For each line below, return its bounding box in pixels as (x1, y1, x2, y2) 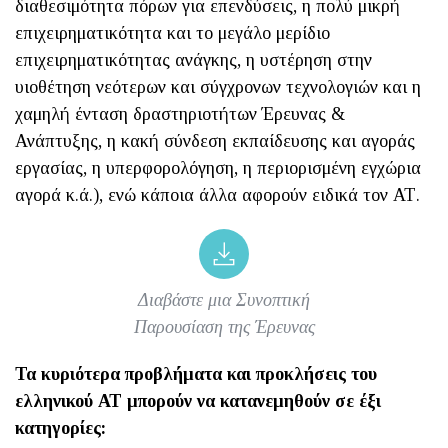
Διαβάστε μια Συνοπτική (138, 289, 310, 310)
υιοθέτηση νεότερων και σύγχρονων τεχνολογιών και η (15, 76, 421, 97)
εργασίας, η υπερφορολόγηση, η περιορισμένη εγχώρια (15, 157, 421, 178)
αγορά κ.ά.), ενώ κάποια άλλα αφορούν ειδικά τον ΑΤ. (15, 184, 420, 205)
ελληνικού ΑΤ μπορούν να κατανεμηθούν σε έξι (15, 390, 381, 411)
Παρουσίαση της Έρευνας (133, 316, 315, 337)
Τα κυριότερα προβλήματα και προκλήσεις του (15, 363, 377, 384)
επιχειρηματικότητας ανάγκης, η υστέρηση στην (15, 49, 372, 70)
